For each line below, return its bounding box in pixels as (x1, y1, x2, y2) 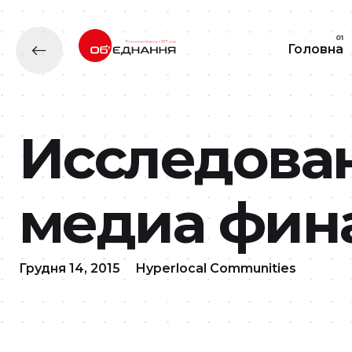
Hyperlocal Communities (136, 261, 296, 276)
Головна (288, 41, 343, 57)
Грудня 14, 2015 (19, 261, 120, 276)
